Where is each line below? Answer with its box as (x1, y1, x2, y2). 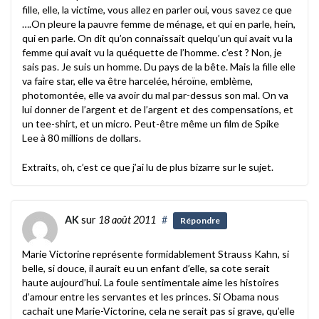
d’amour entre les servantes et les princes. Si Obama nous (22, 290, 279, 303)
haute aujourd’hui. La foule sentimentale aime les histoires (22, 276, 279, 288)
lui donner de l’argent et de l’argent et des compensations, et (22, 103, 293, 115)
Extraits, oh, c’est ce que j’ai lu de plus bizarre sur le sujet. (22, 160, 273, 173)
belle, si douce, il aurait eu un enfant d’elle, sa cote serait (22, 261, 270, 274)
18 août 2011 (98, 213, 156, 226)
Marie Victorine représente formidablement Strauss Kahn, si (22, 247, 289, 260)
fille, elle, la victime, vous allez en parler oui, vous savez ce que (22, 3, 292, 16)
